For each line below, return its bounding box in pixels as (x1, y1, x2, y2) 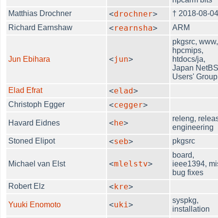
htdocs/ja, (172, 54, 206, 63)
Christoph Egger (8, 100, 65, 109)
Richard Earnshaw (8, 23, 73, 32)
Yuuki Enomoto (8, 200, 61, 209)
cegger (114, 100, 144, 109)
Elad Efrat (8, 86, 43, 94)
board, (172, 150, 195, 159)
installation (172, 204, 210, 213)
